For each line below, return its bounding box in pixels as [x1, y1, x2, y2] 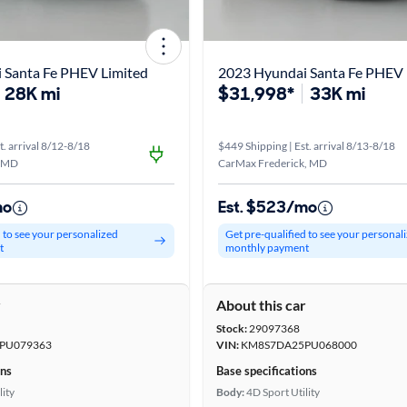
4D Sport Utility [246, 385, 320, 399]
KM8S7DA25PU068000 [239, 338, 357, 352]
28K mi [5, 82, 60, 105]
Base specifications [216, 363, 317, 378]
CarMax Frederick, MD [218, 156, 327, 170]
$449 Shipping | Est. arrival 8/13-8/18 [218, 139, 395, 153]
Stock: [216, 322, 247, 335]
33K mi [310, 82, 365, 105]
